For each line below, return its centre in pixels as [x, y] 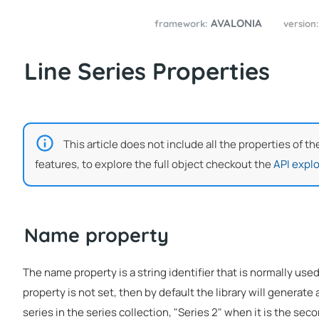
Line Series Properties [147, 71]
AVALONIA [237, 23]
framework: [182, 24]
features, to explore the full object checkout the [154, 164]
